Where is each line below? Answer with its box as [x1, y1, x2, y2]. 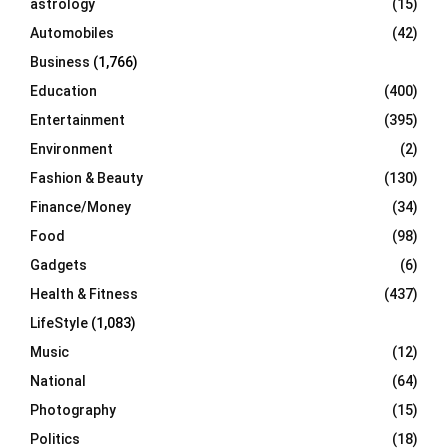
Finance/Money [30, 199, 131, 215]
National [30, 373, 86, 389]
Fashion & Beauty [30, 170, 143, 186]
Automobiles [30, 25, 114, 41]
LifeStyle [30, 315, 88, 331]
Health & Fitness [30, 286, 138, 302]
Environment [30, 141, 113, 157]
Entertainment [30, 112, 125, 128]
